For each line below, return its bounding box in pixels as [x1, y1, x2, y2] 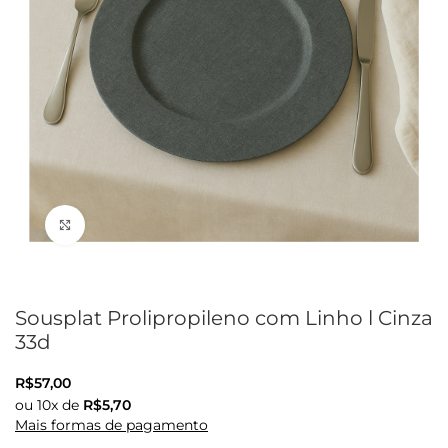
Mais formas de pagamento [15, 416, 208, 434]
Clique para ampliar [85, 217, 217, 233]
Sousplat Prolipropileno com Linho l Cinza [15, 306, 433, 330]
